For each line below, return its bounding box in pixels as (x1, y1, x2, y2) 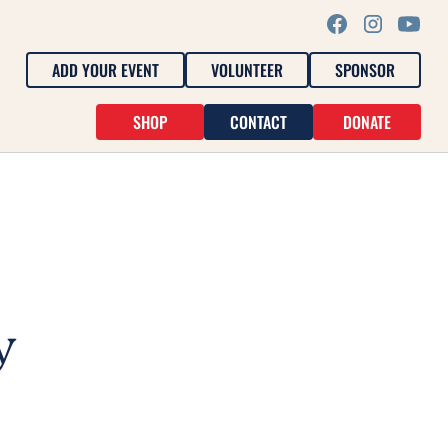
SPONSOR (335, 58, 396, 82)
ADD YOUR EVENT (52, 58, 160, 82)
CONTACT (230, 110, 288, 134)
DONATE (343, 110, 392, 134)
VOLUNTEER (211, 58, 284, 82)
